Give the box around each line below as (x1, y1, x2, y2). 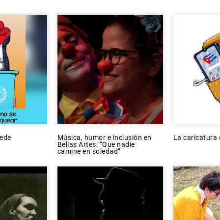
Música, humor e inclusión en (57, 133, 152, 141)
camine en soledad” (57, 147, 121, 155)
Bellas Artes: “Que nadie (57, 140, 135, 148)
